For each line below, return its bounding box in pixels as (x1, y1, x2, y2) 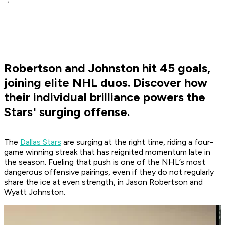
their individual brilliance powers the (4, 90, 205, 105)
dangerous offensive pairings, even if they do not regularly (4, 167, 214, 177)
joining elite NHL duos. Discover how (4, 75, 207, 90)
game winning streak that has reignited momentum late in (4, 147, 210, 157)
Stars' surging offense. (4, 104, 130, 120)
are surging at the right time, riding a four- (61, 137, 213, 147)
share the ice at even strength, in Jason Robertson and (4, 177, 203, 187)
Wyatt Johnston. (4, 187, 65, 197)
